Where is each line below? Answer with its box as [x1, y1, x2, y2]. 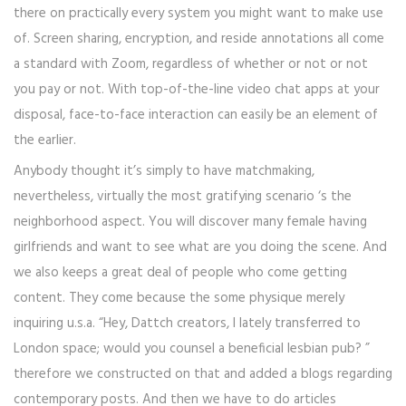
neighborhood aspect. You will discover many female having [14, 211, 367, 234]
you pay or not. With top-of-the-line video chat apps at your [14, 79, 380, 101]
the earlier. [14, 130, 76, 152]
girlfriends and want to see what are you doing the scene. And [14, 237, 387, 259]
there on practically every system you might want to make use [14, 3, 383, 25]
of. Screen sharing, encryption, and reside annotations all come [14, 28, 384, 51]
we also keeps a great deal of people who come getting [14, 262, 347, 285]
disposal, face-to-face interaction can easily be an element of [14, 104, 378, 127]
